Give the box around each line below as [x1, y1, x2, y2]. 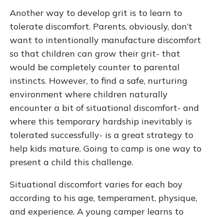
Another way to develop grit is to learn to [10, 7, 182, 18]
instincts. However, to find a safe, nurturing [10, 75, 187, 86]
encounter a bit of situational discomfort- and [10, 102, 199, 113]
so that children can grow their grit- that [10, 48, 180, 59]
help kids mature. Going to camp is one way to [10, 143, 201, 154]
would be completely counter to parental [10, 62, 180, 73]
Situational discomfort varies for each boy [10, 179, 183, 190]
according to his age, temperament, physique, [10, 192, 197, 203]
